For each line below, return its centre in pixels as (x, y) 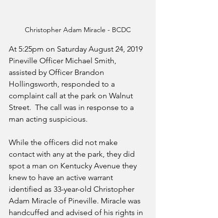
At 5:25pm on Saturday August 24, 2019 (77, 49)
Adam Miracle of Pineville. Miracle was (76, 201)
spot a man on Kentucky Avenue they (74, 166)
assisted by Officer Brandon (57, 73)
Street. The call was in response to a (72, 108)
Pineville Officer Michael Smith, (64, 61)
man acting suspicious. (49, 119)
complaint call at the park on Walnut (72, 96)
